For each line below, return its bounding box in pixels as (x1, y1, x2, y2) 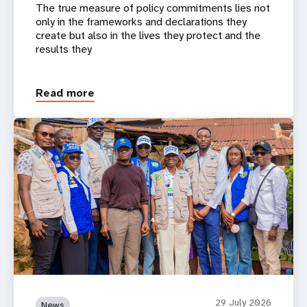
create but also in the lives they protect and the (36, 28, 260, 43)
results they (36, 42, 92, 57)
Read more (36, 86, 95, 101)
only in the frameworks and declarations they (36, 14, 247, 29)
